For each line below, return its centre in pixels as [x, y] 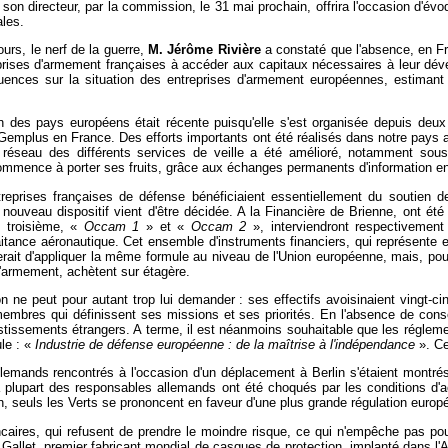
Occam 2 [218, 226]
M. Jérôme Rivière [204, 50]
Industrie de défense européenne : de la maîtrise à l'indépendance [224, 345]
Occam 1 [111, 226]
